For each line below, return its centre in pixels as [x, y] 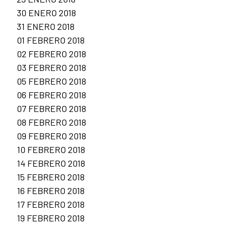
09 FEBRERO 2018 [51, 136]
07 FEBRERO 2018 [51, 109]
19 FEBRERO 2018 [51, 218]
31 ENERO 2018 [46, 27]
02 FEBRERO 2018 [51, 54]
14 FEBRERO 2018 [51, 163]
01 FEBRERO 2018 [51, 40]
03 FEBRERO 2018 [51, 68]
